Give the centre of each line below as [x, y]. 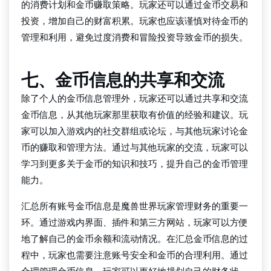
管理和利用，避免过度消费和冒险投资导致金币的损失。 [135, 37]
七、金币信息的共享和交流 [123, 80]
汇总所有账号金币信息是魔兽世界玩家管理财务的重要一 [135, 206]
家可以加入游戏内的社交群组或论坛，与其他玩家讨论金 [135, 131]
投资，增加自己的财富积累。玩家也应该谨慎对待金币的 [135, 21]
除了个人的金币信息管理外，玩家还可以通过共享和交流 [135, 98]
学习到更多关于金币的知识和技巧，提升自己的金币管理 [135, 164]
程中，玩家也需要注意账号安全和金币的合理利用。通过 [135, 255]
